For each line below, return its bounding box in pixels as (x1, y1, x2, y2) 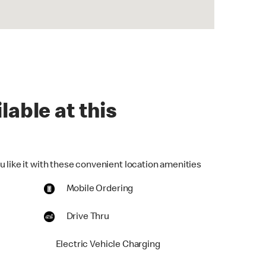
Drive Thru (66, 213, 109, 223)
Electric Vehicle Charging (55, 240, 160, 251)
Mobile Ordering (66, 185, 134, 195)
